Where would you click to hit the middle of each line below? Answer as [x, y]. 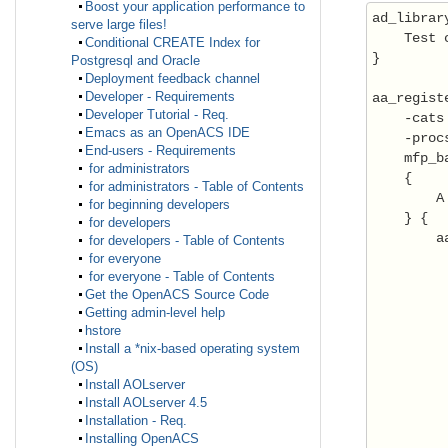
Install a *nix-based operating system [192, 349]
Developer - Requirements [160, 97]
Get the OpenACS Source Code [177, 295]
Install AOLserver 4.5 [146, 403]
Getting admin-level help [155, 313]
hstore [103, 331]
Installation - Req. [136, 421]
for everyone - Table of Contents [180, 277]
